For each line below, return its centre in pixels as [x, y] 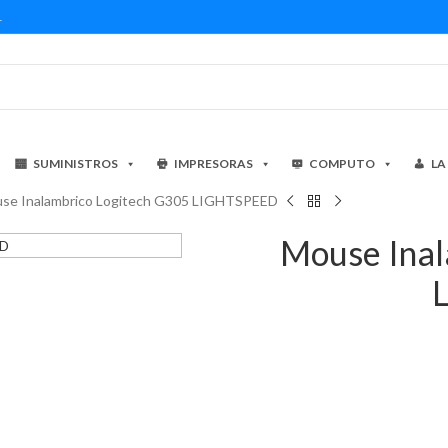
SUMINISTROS [75, 163]
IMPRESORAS [213, 163]
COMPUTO [342, 163]
